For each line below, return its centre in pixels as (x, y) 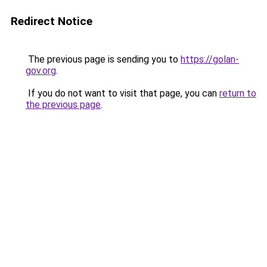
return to (238, 93)
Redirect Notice (52, 21)
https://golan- (210, 59)
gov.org (41, 71)
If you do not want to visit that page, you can (122, 93)
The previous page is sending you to (103, 59)
